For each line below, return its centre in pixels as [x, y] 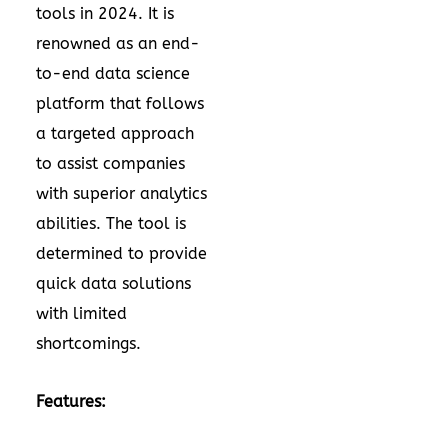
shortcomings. [88, 344]
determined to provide [121, 254]
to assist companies [110, 164]
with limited [81, 314]
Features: [73, 402]
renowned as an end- [118, 44]
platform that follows [120, 104]
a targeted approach [115, 134]
